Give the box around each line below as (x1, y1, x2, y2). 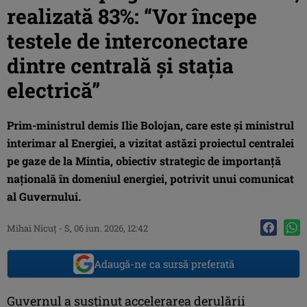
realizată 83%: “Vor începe (7, 2, 257, 29)
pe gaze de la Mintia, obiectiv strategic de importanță (7, 153, 281, 168)
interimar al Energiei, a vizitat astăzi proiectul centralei (7, 135, 294, 150)
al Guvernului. (7, 188, 81, 204)
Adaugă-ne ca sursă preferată (93, 256, 234, 271)
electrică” (7, 76, 100, 103)
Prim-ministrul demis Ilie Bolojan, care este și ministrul (7, 117, 294, 132)
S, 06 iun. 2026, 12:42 (64, 221, 148, 234)
